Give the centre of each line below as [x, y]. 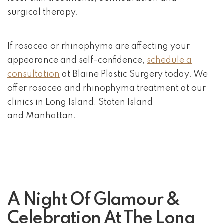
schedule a [169, 60]
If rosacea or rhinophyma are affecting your [99, 47]
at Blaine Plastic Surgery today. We [134, 74]
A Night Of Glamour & [94, 200]
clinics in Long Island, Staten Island [80, 102]
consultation [34, 74]
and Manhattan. [42, 116]
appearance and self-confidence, [77, 60]
